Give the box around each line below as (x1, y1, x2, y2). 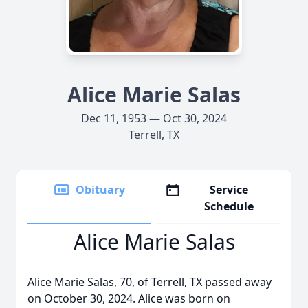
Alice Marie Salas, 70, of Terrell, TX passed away (27, 274, 272, 289)
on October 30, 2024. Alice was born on (27, 291, 230, 306)
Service (210, 182, 249, 197)
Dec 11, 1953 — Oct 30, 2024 (81, 111, 227, 126)
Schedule (204, 199, 254, 214)
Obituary (76, 182, 125, 197)
